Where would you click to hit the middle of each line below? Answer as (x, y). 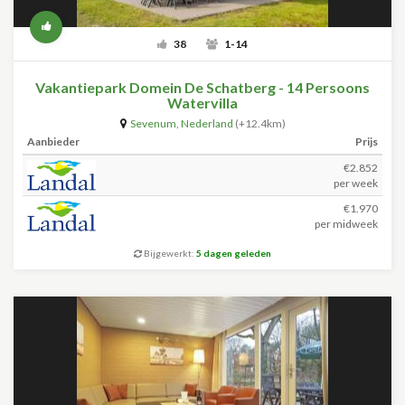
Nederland (207, 123)
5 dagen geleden (234, 253)
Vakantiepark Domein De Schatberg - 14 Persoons (202, 87)
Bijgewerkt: (169, 253)
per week (356, 183)
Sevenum (153, 123)
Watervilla (202, 103)
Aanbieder (53, 141)
